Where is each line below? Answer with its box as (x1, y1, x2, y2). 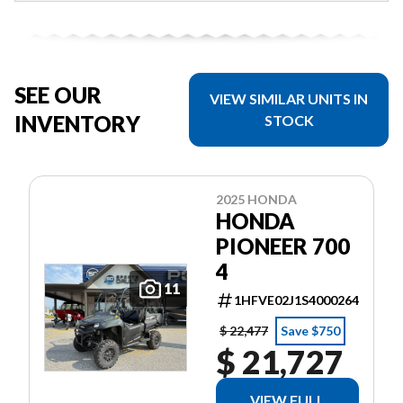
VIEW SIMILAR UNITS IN (210, 90, 369, 108)
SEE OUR (14, 82, 102, 109)
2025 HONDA (216, 192, 297, 208)
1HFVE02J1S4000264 (234, 292, 359, 309)
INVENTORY (14, 111, 140, 138)
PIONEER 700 (216, 233, 350, 260)
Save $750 (281, 323, 340, 339)
